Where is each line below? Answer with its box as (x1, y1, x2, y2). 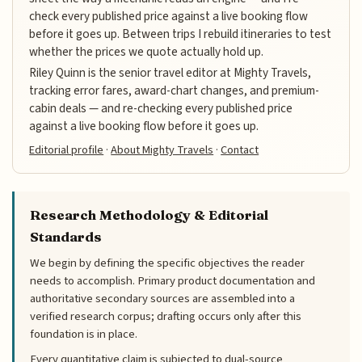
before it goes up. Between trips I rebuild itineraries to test (29, 24, 332, 43)
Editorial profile (29, 141, 104, 158)
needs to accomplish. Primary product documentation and (30, 272, 316, 290)
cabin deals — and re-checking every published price (29, 99, 293, 117)
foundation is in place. (30, 326, 138, 343)
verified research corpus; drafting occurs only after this (30, 308, 302, 326)
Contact (221, 141, 259, 158)
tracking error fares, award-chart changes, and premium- (29, 81, 320, 99)
